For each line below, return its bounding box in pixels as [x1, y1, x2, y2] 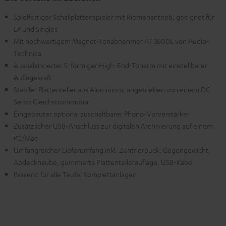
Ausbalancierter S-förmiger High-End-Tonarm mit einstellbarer [14, 61, 207, 70]
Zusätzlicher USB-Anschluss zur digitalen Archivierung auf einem [14, 121, 213, 130]
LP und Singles [14, 24, 58, 33]
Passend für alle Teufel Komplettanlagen [14, 169, 137, 179]
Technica [14, 48, 41, 58]
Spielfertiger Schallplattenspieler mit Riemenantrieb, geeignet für [14, 12, 214, 21]
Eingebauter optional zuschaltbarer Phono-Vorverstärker [14, 109, 190, 118]
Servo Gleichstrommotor [14, 97, 89, 106]
